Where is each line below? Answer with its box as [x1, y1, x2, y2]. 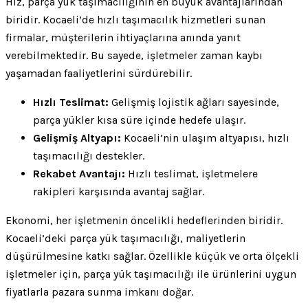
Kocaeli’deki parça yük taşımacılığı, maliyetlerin [5, 231, 245, 245]
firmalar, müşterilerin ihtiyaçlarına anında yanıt [5, 30, 241, 44]
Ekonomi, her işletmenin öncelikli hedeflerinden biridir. [5, 213, 283, 227]
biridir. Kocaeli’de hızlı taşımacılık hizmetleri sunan [5, 12, 265, 26]
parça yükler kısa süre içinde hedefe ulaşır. [33, 113, 245, 126]
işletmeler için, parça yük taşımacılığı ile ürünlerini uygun [5, 267, 296, 280]
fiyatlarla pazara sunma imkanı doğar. [5, 285, 193, 298]
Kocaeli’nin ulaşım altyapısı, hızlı [121, 131, 289, 144]
